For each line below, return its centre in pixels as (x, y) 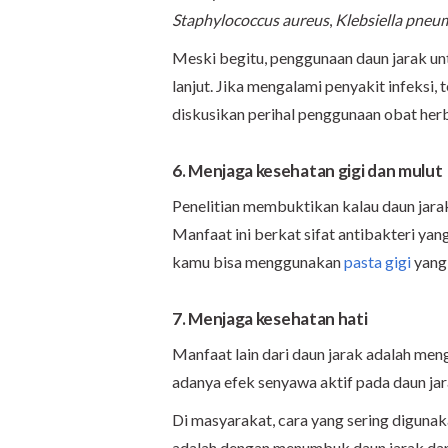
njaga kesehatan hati (290, 318)
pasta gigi (377, 261)
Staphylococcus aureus (250, 19)
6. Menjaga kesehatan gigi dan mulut (307, 170)
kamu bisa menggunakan (258, 261)
